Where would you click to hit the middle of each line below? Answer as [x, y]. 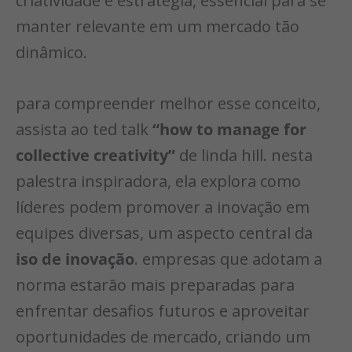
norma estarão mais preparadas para [155, 285]
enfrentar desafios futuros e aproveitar [163, 311]
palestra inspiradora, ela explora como [158, 181]
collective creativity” [95, 156]
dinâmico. [51, 53]
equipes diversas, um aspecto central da [164, 233]
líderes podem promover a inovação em [163, 207]
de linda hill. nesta [244, 156]
